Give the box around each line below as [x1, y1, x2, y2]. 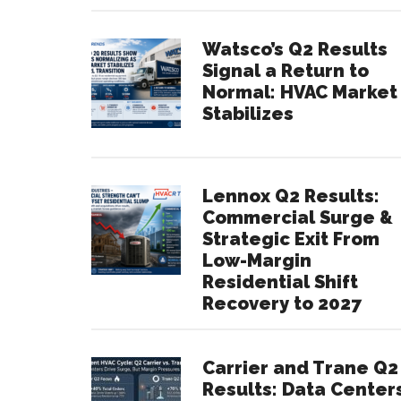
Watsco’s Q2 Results [202, 38, 388, 61]
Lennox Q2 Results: [202, 185, 380, 208]
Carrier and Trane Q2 [202, 357, 398, 380]
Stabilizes [202, 103, 294, 125]
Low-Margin [202, 250, 311, 272]
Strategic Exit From [202, 228, 380, 251]
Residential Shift [202, 271, 358, 294]
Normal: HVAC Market [202, 81, 397, 104]
